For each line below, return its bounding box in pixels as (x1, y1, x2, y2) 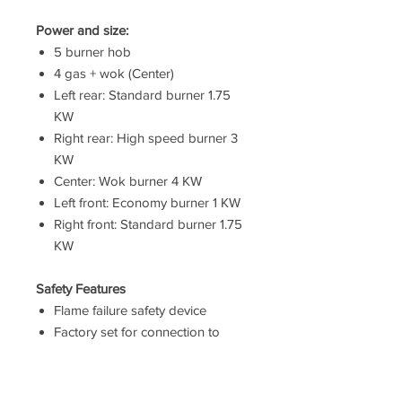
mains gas (54, 345, 113, 361)
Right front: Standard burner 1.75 (54, 215, 242, 232)
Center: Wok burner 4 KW (54, 172, 202, 188)
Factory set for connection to (54, 323, 220, 339)
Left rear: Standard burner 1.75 (54, 86, 231, 102)
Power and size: (36, 22, 128, 38)
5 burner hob (54, 43, 131, 59)
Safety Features (36, 280, 126, 296)
